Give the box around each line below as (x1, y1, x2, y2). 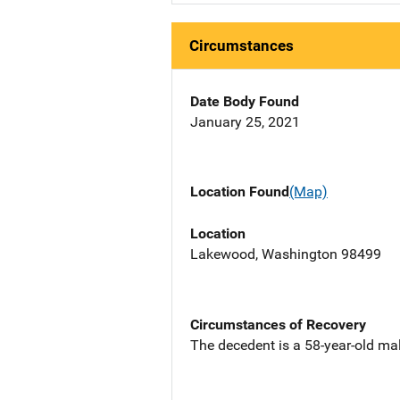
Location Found (190, 183, 289, 201)
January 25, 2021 (190, 113, 300, 131)
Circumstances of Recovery (190, 315, 366, 333)
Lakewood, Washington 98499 (190, 245, 381, 262)
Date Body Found (190, 93, 299, 111)
